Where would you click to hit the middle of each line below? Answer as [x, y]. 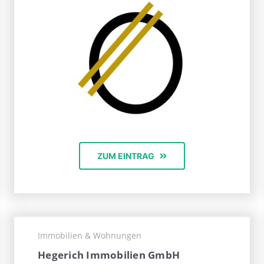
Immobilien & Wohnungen [90, 236]
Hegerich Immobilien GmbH [109, 255]
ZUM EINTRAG [126, 156]
